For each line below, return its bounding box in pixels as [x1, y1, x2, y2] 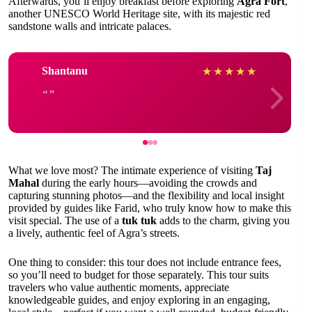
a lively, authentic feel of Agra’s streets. [8, 226, 180, 239]
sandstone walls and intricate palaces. [8, 19, 171, 32]
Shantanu [42, 65, 88, 77]
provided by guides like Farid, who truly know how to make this [8, 201, 291, 214]
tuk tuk [122, 214, 157, 226]
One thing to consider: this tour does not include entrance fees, [8, 256, 281, 268]
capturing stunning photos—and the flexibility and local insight [8, 189, 284, 201]
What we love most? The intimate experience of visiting [8, 164, 256, 176]
